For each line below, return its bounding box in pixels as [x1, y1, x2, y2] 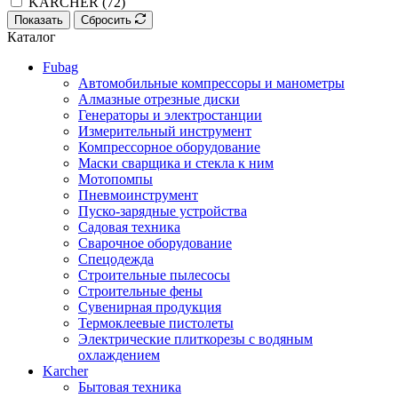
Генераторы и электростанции [78, 107, 262, 123]
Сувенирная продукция [78, 298, 221, 314]
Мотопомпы [78, 171, 153, 187]
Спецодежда [78, 251, 154, 267]
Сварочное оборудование [78, 235, 232, 251]
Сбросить [81, 12, 131, 27]
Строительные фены [78, 283, 203, 298]
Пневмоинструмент [78, 187, 198, 203]
